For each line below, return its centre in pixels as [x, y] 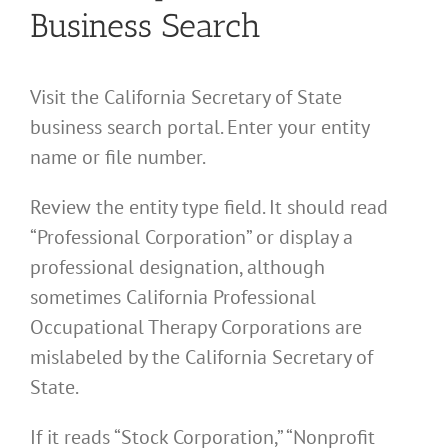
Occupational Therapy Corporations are [196, 326]
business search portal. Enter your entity [199, 126]
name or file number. [118, 156]
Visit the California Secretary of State [186, 96]
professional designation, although [177, 266]
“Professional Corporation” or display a [191, 236]
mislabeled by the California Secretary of [201, 356]
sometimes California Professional [173, 296]
